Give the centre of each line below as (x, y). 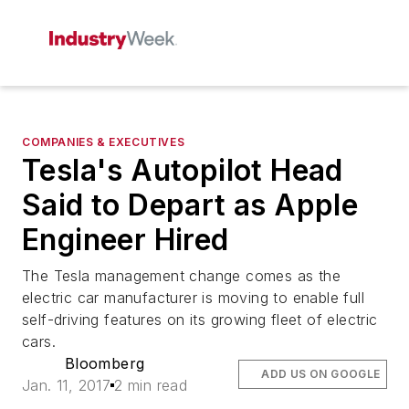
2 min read (151, 385)
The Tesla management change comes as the (181, 276)
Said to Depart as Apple (190, 205)
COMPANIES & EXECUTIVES (104, 142)
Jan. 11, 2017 (67, 385)
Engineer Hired (126, 240)
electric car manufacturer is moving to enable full (193, 298)
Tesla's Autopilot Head (183, 170)
